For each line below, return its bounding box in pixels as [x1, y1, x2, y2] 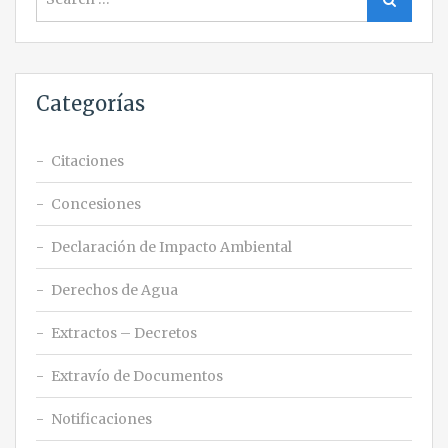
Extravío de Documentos [51, 367, 223, 385]
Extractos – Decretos [51, 324, 197, 342]
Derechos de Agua [51, 281, 178, 299]
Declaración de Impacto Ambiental [51, 238, 292, 256]
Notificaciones [51, 410, 152, 428]
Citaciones [51, 152, 124, 170]
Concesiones [51, 195, 141, 213]
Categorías [36, 91, 145, 116]
